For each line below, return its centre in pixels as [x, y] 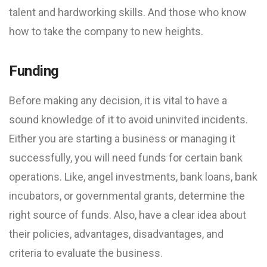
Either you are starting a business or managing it [122, 139]
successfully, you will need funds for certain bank [126, 158]
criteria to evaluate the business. [86, 253]
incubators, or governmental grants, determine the [127, 196]
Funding [34, 71]
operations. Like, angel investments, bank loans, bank [133, 177]
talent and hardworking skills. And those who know [128, 12]
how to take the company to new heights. [106, 31]
